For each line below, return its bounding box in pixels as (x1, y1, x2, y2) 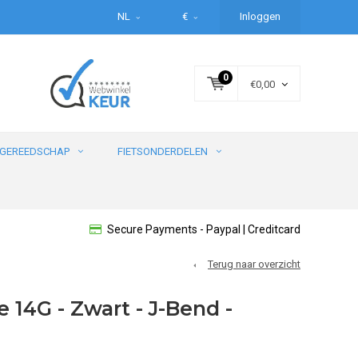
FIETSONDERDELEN (117, 145, 208, 157)
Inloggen (240, 10, 280, 22)
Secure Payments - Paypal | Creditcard (107, 223, 300, 236)
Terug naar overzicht (208, 258, 300, 270)
